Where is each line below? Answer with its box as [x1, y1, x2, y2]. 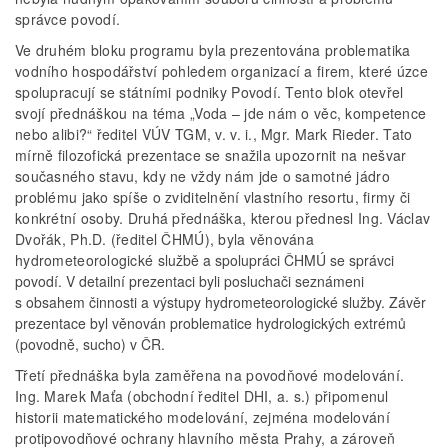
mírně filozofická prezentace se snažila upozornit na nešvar [15, 145, 407, 166]
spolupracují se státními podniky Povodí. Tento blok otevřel [15, 82, 404, 103]
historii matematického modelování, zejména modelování [15, 407, 390, 428]
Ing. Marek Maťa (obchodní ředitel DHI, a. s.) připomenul [15, 386, 389, 407]
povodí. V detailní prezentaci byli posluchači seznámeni [15, 271, 364, 292]
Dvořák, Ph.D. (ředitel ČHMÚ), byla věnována [15, 229, 315, 250]
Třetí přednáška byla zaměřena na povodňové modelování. [15, 365, 405, 386]
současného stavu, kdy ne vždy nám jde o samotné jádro [15, 166, 390, 187]
